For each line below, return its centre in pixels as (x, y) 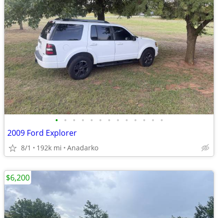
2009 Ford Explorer (42, 133)
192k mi (49, 148)
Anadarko (83, 148)
